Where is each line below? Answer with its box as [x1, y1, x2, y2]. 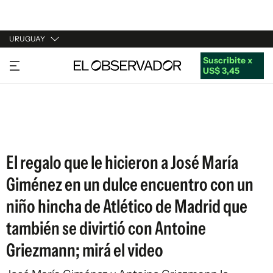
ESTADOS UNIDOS [9, 126, 84, 136]
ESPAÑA [9, 102, 43, 113]
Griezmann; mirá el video [6, 239, 163, 261]
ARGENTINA [9, 79, 59, 90]
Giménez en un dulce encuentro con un [6, 173, 253, 196]
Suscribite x [202, 54, 252, 66]
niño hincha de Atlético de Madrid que [6, 195, 247, 218]
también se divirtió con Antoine [6, 217, 206, 239]
